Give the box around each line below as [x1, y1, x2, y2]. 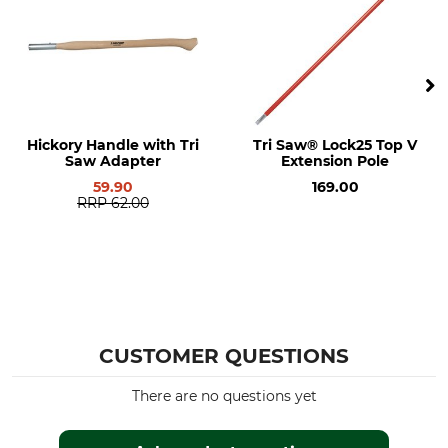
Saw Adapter [65, 152, 161, 170]
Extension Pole [281, 152, 389, 170]
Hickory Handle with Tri [27, 136, 199, 154]
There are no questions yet [131, 387, 317, 405]
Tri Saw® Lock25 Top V [253, 136, 417, 154]
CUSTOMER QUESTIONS [99, 344, 349, 368]
